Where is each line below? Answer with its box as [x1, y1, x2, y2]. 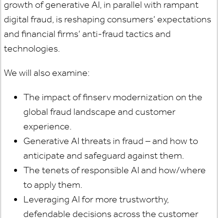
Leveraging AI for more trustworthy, [23, 193, 169, 205]
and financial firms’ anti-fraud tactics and [4, 28, 171, 40]
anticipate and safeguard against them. [23, 149, 184, 162]
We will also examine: [4, 67, 90, 79]
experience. [23, 120, 72, 132]
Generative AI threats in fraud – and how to [23, 135, 198, 147]
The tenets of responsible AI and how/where [23, 164, 206, 176]
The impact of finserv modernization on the [23, 91, 202, 103]
